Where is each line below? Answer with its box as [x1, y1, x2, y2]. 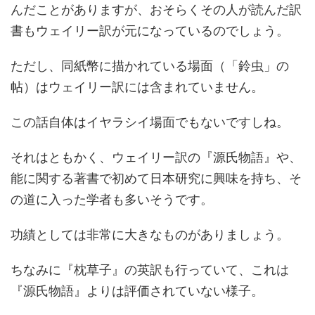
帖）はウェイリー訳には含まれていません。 [11, 79, 264, 94]
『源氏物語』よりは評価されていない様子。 [11, 283, 264, 298]
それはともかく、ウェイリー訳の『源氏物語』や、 [11, 149, 302, 165]
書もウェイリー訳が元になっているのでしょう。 [11, 22, 289, 38]
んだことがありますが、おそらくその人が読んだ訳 [11, 1, 302, 17]
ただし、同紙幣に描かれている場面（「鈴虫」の [11, 58, 289, 73]
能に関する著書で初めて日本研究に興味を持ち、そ [11, 170, 302, 186]
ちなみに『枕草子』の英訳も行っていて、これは [11, 262, 289, 277]
